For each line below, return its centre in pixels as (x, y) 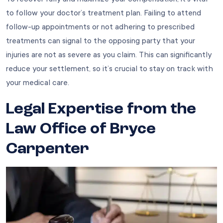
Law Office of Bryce (81, 130)
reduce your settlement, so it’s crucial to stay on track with (110, 69)
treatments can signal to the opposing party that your (101, 41)
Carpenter (48, 150)
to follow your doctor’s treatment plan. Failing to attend (104, 13)
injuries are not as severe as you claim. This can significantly (109, 55)
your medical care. (38, 83)
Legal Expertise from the (101, 110)
